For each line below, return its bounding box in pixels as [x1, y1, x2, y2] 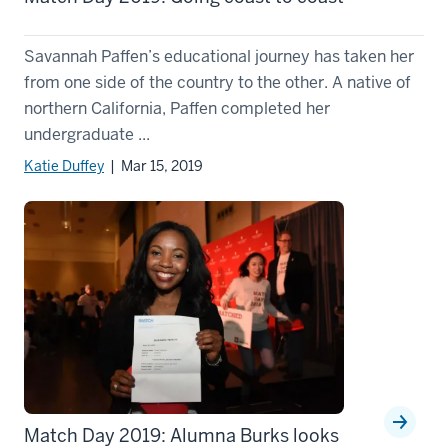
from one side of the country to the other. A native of [24, 71, 411, 93]
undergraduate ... [24, 123, 150, 145]
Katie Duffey [24, 156, 104, 175]
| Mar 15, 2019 [104, 156, 203, 175]
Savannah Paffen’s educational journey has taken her [24, 45, 414, 67]
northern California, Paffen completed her [24, 97, 330, 119]
